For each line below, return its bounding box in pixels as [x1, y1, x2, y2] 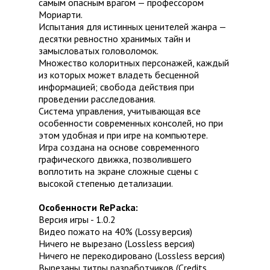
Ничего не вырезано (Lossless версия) [39, 237, 195, 250]
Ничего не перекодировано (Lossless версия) [39, 250, 225, 262]
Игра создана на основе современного [39, 141, 199, 154]
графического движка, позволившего [39, 153, 192, 166]
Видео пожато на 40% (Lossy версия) [39, 225, 192, 238]
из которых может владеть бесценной [39, 69, 199, 81]
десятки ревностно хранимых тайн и [39, 33, 190, 45]
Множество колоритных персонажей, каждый [39, 57, 229, 69]
